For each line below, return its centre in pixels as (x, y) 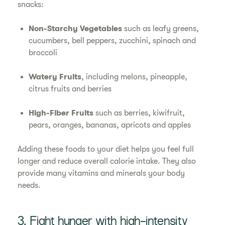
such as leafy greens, (161, 29)
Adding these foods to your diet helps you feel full (106, 149)
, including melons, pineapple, (135, 77)
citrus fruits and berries (71, 89)
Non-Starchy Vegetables (76, 29)
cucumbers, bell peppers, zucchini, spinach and (113, 41)
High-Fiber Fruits (61, 113)
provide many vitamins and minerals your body (101, 174)
